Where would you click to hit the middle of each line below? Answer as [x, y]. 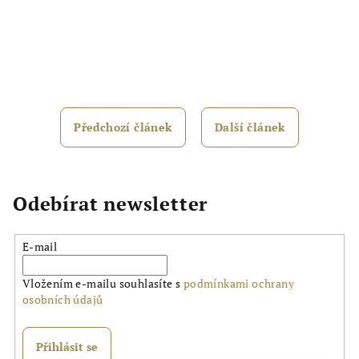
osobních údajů [63, 299]
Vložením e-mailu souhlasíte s [103, 283]
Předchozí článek [123, 127]
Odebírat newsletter [111, 203]
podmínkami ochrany [238, 283]
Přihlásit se [67, 346]
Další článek [250, 127]
